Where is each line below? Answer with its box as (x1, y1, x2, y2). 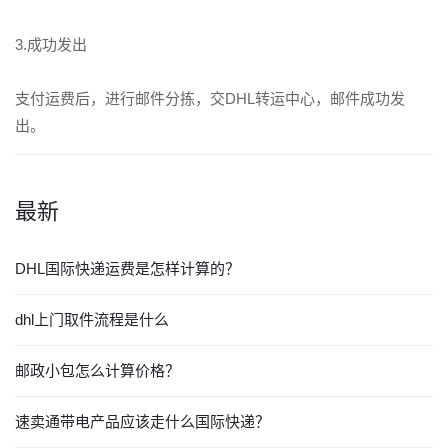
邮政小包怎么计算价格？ (15, 362, 180, 380)
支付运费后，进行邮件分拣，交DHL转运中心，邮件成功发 (15, 90, 405, 108)
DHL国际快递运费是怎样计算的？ (15, 260, 240, 278)
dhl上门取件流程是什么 (15, 311, 169, 329)
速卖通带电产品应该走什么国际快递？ (15, 413, 270, 431)
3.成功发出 (15, 36, 87, 54)
